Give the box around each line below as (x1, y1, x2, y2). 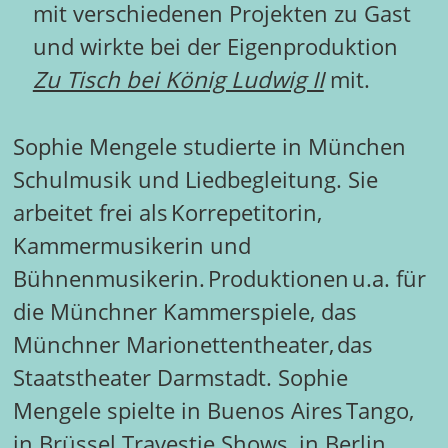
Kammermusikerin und (12, 229, 251, 261)
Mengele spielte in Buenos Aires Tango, (12, 394, 414, 426)
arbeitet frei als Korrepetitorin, (12, 196, 322, 228)
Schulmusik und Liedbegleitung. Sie (12, 163, 378, 195)
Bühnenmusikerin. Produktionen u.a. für (12, 262, 426, 294)
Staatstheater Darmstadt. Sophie (12, 361, 348, 393)
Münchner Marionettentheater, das (12, 328, 373, 360)
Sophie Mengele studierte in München (12, 130, 406, 162)
